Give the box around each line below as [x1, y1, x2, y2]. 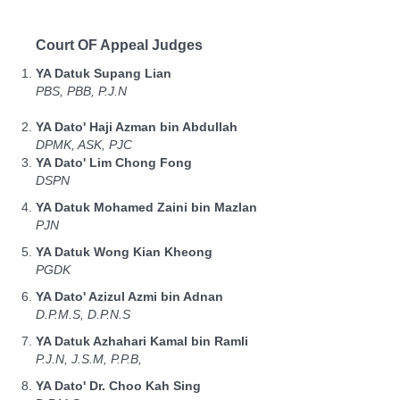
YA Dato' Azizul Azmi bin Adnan [36, 289, 223, 304]
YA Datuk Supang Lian [36, 66, 171, 80]
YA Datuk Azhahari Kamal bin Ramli [36, 334, 248, 348]
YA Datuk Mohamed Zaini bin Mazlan [36, 200, 257, 214]
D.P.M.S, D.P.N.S [36, 307, 130, 321]
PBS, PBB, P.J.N [36, 84, 127, 98]
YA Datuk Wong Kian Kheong [36, 245, 212, 259]
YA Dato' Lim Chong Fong [36, 155, 192, 170]
